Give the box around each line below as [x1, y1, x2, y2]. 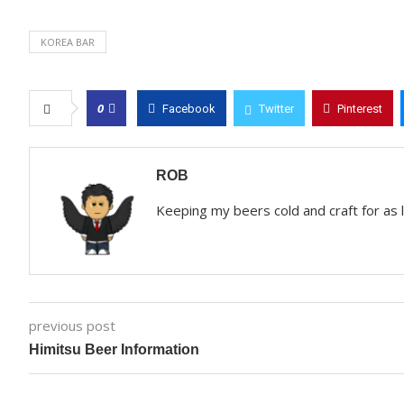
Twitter [259, 102, 294, 115]
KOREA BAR [41, 35, 95, 49]
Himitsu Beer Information [29, 342, 199, 357]
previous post [29, 317, 115, 335]
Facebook [162, 102, 216, 115]
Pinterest [337, 102, 382, 115]
